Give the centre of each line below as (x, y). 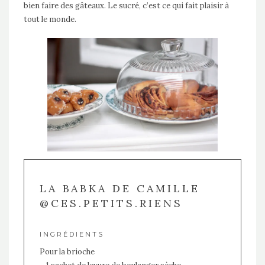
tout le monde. (50, 20)
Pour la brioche (67, 251)
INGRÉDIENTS (72, 234)
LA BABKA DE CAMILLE (119, 188)
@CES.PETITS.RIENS (111, 203)
